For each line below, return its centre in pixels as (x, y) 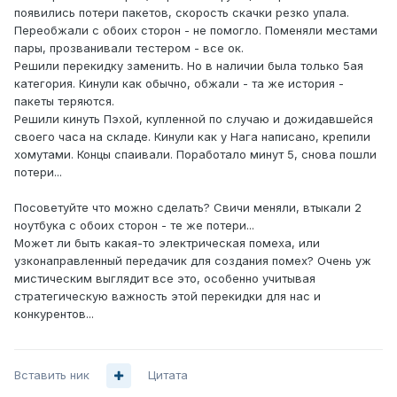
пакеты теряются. (64, 101)
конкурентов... (54, 314)
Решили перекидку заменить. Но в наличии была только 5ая (189, 66)
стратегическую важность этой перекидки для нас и (167, 296)
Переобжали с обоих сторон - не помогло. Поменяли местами (196, 31)
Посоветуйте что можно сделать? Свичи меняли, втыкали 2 (188, 208)
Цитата (168, 375)
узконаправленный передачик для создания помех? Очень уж (193, 261)
